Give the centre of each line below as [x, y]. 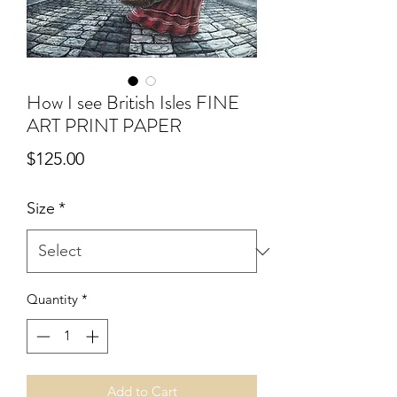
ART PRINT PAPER [104, 125]
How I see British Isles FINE [133, 102]
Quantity [52, 299]
